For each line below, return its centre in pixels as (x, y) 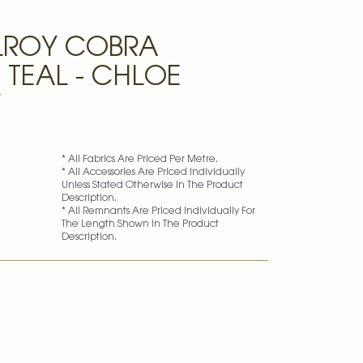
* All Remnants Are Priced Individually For (158, 211)
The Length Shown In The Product (140, 224)
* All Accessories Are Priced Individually (153, 173)
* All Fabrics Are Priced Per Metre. (139, 160)
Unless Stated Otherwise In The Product (152, 186)
